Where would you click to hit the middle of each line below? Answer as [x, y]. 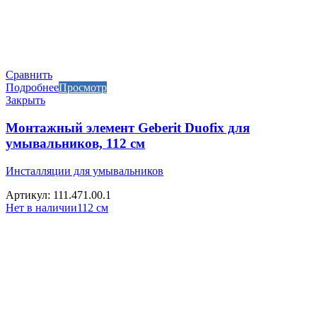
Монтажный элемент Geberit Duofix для [128, 128]
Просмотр [83, 88]
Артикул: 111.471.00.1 [58, 195]
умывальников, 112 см [75, 144]
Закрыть [25, 100]
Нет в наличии [41, 207]
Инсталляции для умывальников [85, 171]
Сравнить [29, 75]
